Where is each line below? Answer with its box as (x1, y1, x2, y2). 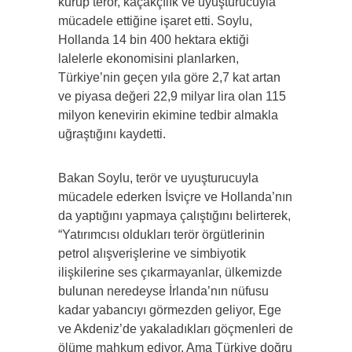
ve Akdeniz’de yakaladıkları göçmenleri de (58, 322, 293, 336)
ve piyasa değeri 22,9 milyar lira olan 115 (58, 90, 286, 104)
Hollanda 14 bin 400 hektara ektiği (58, 33, 249, 47)
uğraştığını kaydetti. (58, 127, 166, 141)
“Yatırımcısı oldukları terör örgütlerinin (58, 228, 265, 242)
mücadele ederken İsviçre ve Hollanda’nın (58, 190, 292, 204)
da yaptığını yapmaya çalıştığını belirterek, (58, 209, 291, 223)
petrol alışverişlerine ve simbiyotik (58, 247, 246, 261)
